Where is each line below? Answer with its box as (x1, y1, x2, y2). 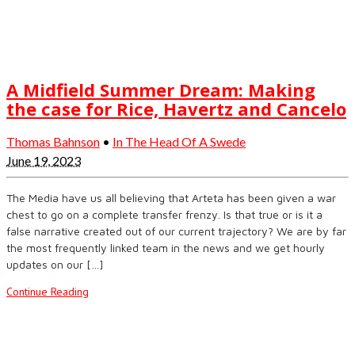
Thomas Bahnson (6, 133, 100, 149)
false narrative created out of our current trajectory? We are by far (6, 223, 346, 238)
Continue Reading (6, 284, 89, 299)
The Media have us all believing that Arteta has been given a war (6, 190, 336, 204)
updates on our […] (6, 257, 104, 271)
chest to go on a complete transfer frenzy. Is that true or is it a (6, 207, 323, 221)
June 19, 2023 (6, 152, 81, 168)
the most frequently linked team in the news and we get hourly (6, 240, 325, 254)
